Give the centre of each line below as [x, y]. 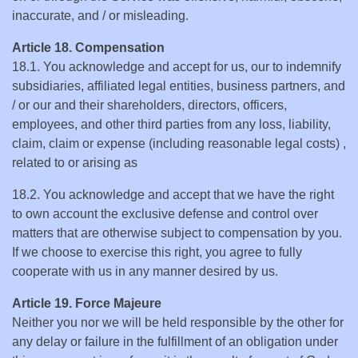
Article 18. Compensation [88, 48]
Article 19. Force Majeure [87, 303]
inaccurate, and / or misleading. [100, 16]
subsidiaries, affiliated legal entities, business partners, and [179, 86]
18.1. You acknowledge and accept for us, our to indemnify [177, 67]
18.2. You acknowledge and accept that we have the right [173, 195]
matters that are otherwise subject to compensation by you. [177, 233]
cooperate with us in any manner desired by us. [145, 271]
